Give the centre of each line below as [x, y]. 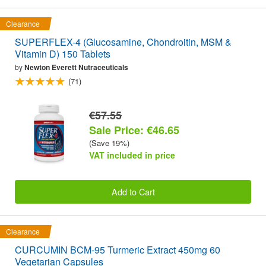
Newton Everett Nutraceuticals [76, 67]
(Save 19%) [109, 142]
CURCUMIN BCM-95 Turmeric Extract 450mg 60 [118, 250]
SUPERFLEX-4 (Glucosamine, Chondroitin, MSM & [123, 42]
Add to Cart [133, 191]
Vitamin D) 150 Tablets [63, 54]
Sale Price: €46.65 [134, 130]
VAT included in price [132, 155]
